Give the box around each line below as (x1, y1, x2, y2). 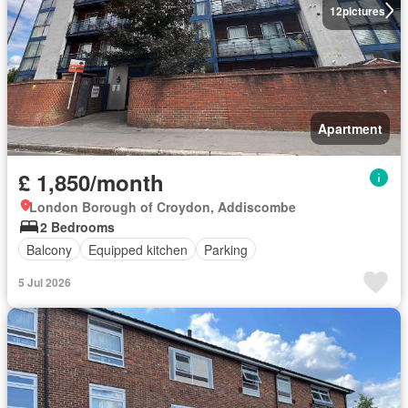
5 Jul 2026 (18, 274, 71, 291)
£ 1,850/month (18, 167, 164, 199)
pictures (342, 2, 385, 19)
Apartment (318, 119, 382, 138)
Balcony (26, 240, 72, 259)
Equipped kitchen (88, 240, 188, 259)
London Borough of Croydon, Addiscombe (29, 198, 296, 217)
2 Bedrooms (40, 218, 115, 237)
